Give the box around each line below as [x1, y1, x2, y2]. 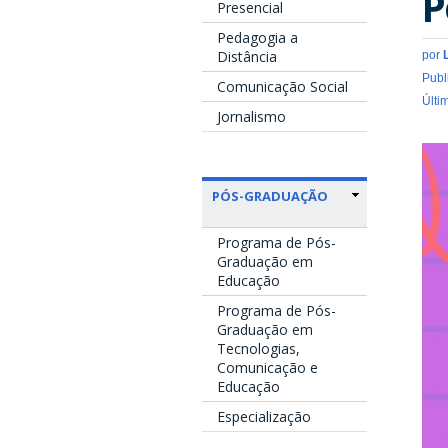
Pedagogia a [217, 27, 298, 47]
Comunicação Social [217, 76, 348, 96]
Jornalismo [217, 106, 286, 126]
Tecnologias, [217, 338, 300, 358]
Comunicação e [217, 357, 318, 377]
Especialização [217, 406, 311, 426]
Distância [217, 46, 277, 66]
